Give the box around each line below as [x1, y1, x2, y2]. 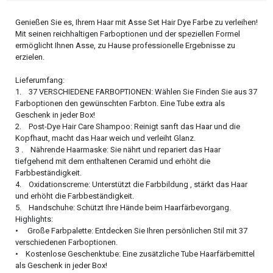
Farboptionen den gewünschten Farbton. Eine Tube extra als [15, 99, 225, 108]
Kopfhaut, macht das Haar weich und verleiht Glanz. [15, 133, 196, 143]
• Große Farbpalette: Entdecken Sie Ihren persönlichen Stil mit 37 [15, 226, 247, 236]
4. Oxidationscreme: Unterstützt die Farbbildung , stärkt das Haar [15, 180, 247, 190]
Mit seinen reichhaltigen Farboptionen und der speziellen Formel [15, 29, 240, 39]
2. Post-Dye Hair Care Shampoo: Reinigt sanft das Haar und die [15, 122, 240, 132]
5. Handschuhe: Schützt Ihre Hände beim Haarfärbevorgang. [15, 203, 231, 213]
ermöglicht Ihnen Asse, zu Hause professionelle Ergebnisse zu [15, 41, 235, 51]
